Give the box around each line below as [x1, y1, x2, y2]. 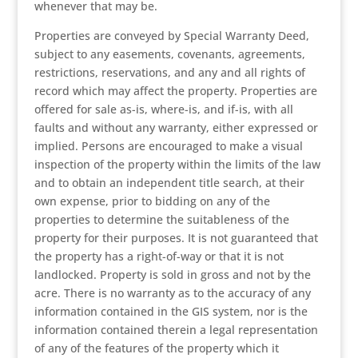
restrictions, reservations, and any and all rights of [34, 65, 305, 80]
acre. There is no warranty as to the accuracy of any [34, 285, 311, 300]
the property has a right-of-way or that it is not [34, 249, 284, 264]
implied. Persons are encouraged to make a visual [34, 138, 303, 153]
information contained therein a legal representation [34, 322, 318, 337]
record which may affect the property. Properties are [34, 83, 317, 98]
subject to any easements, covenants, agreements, [34, 46, 305, 62]
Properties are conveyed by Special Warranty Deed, [34, 28, 309, 43]
